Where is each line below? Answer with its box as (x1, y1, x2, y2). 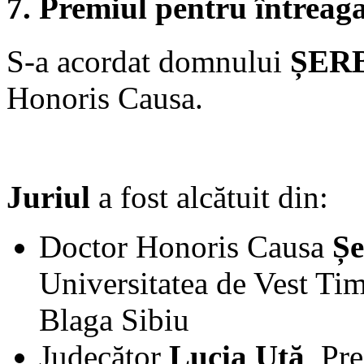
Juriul (6, 179, 90, 214)
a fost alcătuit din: (90, 179, 328, 214)
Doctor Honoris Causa (39, 228, 332, 264)
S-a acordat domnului (6, 43, 290, 79)
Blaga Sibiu (39, 301, 189, 337)
